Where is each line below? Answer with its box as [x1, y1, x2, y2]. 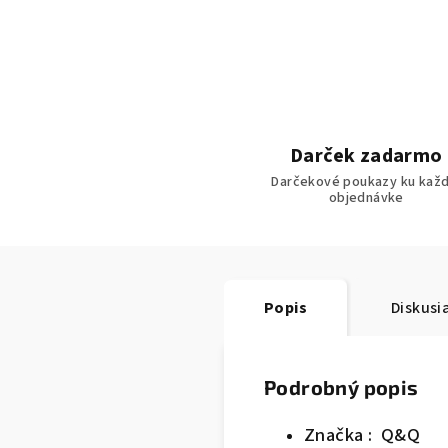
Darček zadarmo [289, 142, 443, 170]
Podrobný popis [264, 375, 419, 399]
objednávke [328, 188, 404, 208]
